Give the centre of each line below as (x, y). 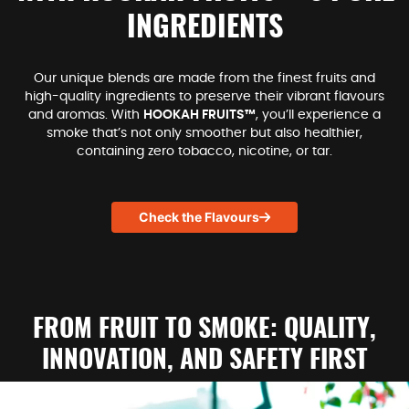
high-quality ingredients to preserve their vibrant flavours (204, 97)
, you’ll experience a (318, 115)
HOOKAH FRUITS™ (199, 115)
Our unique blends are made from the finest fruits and (204, 79)
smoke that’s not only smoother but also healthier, (204, 133)
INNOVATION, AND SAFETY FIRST (204, 362)
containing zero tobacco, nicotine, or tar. (204, 152)
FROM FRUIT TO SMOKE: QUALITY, (204, 330)
